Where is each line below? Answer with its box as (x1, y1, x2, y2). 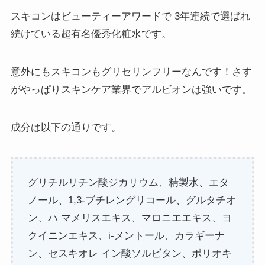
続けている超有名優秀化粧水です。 (10, 28, 172, 40)
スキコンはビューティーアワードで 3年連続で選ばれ (10, 10, 250, 22)
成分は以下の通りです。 (10, 121, 121, 133)
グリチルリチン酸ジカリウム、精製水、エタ (28, 177, 230, 189)
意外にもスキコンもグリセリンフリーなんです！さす (10, 66, 252, 77)
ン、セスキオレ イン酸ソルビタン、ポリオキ (28, 248, 232, 260)
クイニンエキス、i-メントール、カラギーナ (28, 230, 225, 242)
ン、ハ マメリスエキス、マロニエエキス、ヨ (28, 212, 232, 224)
